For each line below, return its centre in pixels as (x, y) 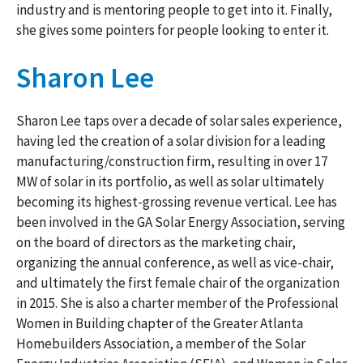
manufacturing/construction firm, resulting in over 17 (172, 161)
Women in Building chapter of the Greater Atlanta (160, 323)
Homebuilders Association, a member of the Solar (161, 344)
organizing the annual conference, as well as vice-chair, (175, 263)
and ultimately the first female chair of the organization (178, 283)
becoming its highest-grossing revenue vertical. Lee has (177, 202)
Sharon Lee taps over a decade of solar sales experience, (179, 121)
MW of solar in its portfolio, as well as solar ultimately (170, 181)
